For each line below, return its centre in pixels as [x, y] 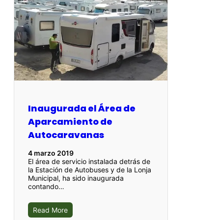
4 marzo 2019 [51, 153]
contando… [46, 186]
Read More [50, 210]
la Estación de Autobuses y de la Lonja [90, 169]
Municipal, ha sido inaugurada [76, 178]
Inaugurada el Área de [82, 108]
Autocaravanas [66, 135]
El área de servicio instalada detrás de [89, 161]
